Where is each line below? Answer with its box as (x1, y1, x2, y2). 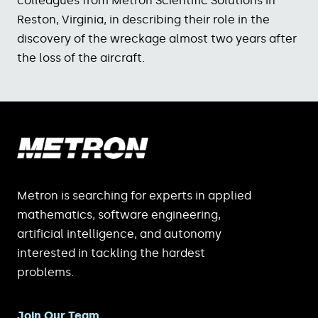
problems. (17, 265, 74, 280)
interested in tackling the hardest (17, 246, 205, 261)
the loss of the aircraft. (17, 51, 145, 65)
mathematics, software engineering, (17, 208, 221, 222)
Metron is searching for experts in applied (17, 189, 251, 203)
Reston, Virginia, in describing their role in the (17, 13, 270, 27)
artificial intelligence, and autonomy (17, 227, 221, 241)
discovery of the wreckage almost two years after (17, 32, 297, 46)
